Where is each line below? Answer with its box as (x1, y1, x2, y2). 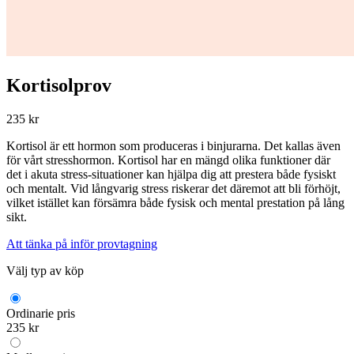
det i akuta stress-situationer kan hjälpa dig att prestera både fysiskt (6, 167, 336, 181)
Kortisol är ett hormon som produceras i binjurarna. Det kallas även (6, 138, 341, 153)
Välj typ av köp (6, 263, 84, 277)
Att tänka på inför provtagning (6, 236, 157, 250)
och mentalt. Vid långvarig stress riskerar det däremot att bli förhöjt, (6, 181, 341, 195)
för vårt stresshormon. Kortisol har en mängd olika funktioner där (6, 153, 330, 167)
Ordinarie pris (6, 306, 75, 320)
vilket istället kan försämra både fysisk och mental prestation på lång (6, 195, 345, 209)
